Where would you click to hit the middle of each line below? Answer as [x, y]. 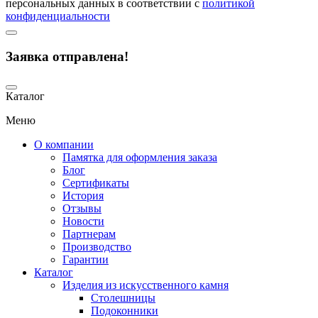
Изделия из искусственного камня [146, 285]
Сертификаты [96, 183]
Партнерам [89, 234]
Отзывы [82, 209]
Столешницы [123, 298]
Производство [97, 247]
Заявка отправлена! [67, 56]
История [83, 196]
